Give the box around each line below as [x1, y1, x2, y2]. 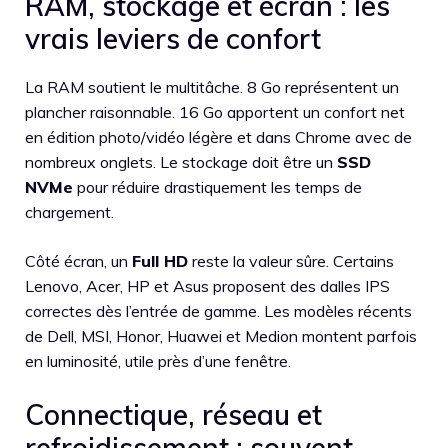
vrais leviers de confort [25, 21, 321, 56]
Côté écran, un [25, 251, 132, 271]
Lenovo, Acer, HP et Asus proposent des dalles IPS [25, 276, 390, 296]
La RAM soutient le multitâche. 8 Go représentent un [25, 77, 399, 97]
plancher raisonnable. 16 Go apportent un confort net [25, 102, 405, 122]
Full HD [132, 251, 188, 271]
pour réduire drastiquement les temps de [73, 177, 362, 197]
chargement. [25, 202, 114, 222]
